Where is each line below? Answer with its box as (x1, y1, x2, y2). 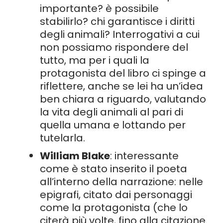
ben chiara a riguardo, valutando (40, 92, 206, 106)
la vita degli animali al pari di (40, 105, 183, 119)
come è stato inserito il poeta (40, 162, 187, 176)
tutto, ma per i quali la (40, 53, 149, 67)
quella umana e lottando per (40, 118, 186, 132)
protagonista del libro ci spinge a (40, 66, 206, 80)
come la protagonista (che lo (40, 201, 188, 215)
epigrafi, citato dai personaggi (40, 188, 192, 202)
